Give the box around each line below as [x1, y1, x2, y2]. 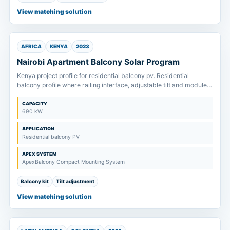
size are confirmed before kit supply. [17, 90, 124, 98]
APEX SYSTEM [22, 150, 56, 157]
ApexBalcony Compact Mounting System [22, 158, 125, 165]
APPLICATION [22, 125, 54, 131]
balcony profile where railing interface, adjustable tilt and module [17, 81, 207, 89]
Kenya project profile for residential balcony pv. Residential [17, 71, 189, 80]
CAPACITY [22, 100, 47, 106]
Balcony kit [21, 178, 49, 184]
